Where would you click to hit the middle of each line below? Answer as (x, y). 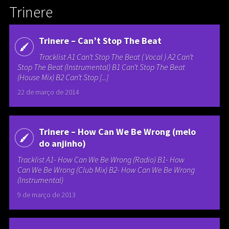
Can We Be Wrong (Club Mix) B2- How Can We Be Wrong (106, 169)
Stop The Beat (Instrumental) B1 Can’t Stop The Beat (101, 67)
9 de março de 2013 (47, 194)
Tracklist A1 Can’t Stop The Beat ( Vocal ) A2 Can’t (116, 57)
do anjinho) (62, 143)
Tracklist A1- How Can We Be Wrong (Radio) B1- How (101, 159)
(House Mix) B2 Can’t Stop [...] (63, 77)
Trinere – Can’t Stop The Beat (100, 41)
